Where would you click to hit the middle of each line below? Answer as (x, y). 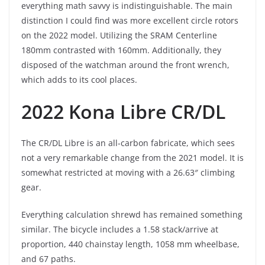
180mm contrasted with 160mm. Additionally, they (121, 50)
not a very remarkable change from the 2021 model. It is (132, 157)
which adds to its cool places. (79, 79)
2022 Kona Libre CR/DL (123, 111)
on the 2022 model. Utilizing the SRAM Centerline (119, 35)
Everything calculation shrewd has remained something (132, 214)
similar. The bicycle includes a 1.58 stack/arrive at (120, 229)
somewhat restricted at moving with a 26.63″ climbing (128, 172)
